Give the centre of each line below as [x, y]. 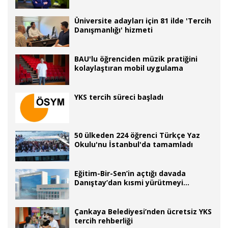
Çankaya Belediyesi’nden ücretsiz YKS [143, 211]
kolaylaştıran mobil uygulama [129, 68]
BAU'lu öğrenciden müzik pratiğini [136, 59]
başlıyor [89, 10]
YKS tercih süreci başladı [119, 97]
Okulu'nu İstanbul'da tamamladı [134, 144]
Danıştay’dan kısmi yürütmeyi [129, 182]
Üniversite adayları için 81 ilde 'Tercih [143, 20]
